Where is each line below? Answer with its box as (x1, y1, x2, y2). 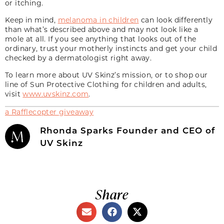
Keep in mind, (5, 14, 58, 24)
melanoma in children (57, 14, 139, 24)
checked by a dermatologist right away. (5, 52, 152, 62)
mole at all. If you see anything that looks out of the (5, 33, 196, 43)
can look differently (138, 14, 213, 24)
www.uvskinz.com (22, 88, 89, 98)
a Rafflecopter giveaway (5, 106, 94, 116)
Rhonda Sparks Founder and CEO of (40, 124, 215, 136)
